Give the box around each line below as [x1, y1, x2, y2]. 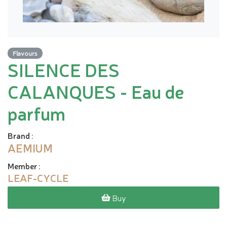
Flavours [13, 49, 37, 57]
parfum [8, 101, 65, 125]
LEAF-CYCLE [8, 171, 68, 184]
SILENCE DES [8, 57, 120, 82]
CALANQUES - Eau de [8, 79, 184, 103]
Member [8, 160, 37, 171]
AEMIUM [8, 140, 53, 155]
